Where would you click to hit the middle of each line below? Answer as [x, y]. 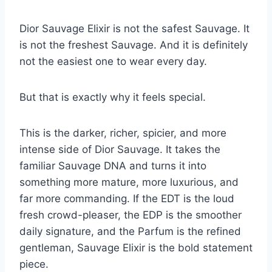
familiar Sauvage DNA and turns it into [113, 166]
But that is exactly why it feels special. [113, 97]
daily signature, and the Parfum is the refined [130, 232]
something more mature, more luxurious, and [129, 182]
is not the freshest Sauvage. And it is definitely [134, 45]
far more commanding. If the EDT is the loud [127, 199]
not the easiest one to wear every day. [113, 62]
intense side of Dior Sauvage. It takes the [120, 150]
